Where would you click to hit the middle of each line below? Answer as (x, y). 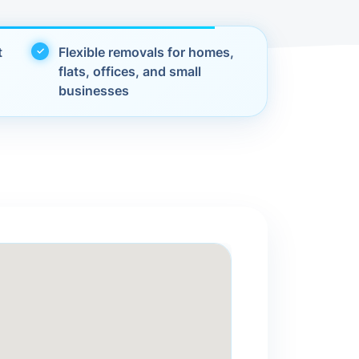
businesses (94, 91)
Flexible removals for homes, (147, 52)
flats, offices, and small (130, 71)
